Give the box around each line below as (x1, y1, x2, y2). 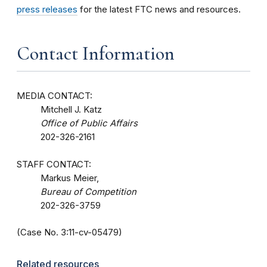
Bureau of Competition (41, 186, 136, 197)
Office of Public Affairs (41, 117, 138, 129)
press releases (17, 3, 77, 15)
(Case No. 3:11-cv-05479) (17, 226, 122, 238)
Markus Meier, (41, 172, 101, 184)
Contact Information (17, 41, 175, 65)
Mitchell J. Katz (41, 104, 102, 115)
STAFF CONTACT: (17, 159, 91, 170)
